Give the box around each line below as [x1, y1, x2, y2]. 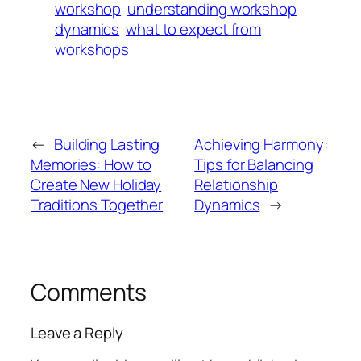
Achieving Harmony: [194, 134, 328, 156]
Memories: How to [31, 154, 151, 176]
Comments [31, 276, 147, 309]
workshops [55, 39, 130, 60]
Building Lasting [53, 134, 160, 156]
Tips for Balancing [194, 154, 313, 176]
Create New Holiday [31, 174, 162, 196]
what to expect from [126, 19, 262, 40]
